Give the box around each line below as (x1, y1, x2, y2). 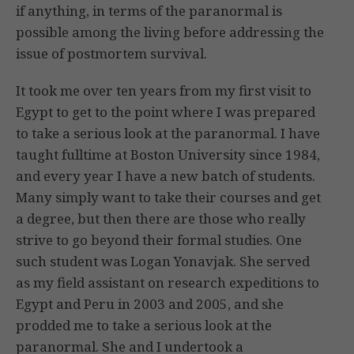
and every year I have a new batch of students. (16, 167, 315, 186)
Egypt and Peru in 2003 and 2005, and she (16, 295, 284, 314)
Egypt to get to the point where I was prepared (16, 103, 315, 122)
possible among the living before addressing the (16, 23, 324, 42)
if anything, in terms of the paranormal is (16, 2, 282, 21)
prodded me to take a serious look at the (16, 316, 272, 335)
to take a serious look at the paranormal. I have (16, 124, 320, 143)
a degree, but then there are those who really (16, 209, 306, 228)
